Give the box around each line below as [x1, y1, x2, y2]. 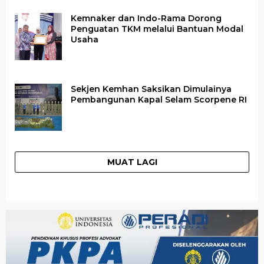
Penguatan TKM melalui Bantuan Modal [71, 24, 243, 35]
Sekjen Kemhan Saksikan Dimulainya [71, 84, 232, 95]
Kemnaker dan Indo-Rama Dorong [71, 13, 222, 24]
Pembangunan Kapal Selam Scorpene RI [71, 94, 247, 105]
